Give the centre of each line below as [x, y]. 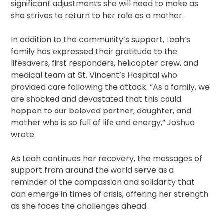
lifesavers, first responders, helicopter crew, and [105, 63]
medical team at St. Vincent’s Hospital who [94, 75]
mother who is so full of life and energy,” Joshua [103, 123]
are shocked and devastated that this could [96, 99]
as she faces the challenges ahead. [80, 206]
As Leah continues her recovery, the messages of [107, 159]
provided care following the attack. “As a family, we [111, 87]
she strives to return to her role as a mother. [98, 16]
